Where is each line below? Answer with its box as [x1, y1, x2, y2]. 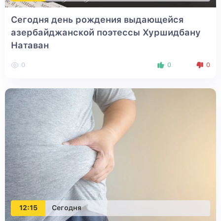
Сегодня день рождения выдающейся [11, 14, 184, 25]
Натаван [11, 39, 49, 50]
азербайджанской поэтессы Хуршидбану [11, 27, 201, 37]
